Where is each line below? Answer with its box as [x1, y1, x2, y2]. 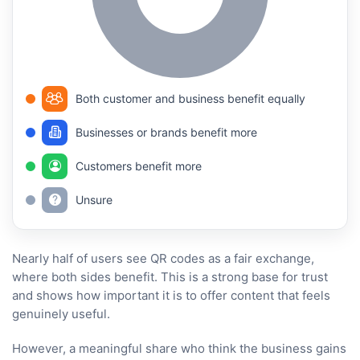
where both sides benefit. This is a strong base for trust [12, 268, 328, 284]
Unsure [76, 193, 112, 207]
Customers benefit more [76, 159, 202, 174]
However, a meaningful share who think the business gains [12, 340, 346, 356]
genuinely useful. [12, 305, 110, 321]
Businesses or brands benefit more [76, 125, 257, 140]
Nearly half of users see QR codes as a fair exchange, [12, 250, 314, 266]
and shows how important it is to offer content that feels [12, 287, 330, 303]
